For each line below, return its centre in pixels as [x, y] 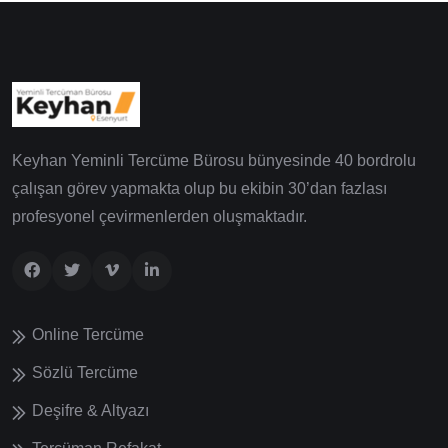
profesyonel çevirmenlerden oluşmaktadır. [159, 216]
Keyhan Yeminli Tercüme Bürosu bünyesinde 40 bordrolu [214, 160]
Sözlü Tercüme [85, 372]
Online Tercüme [88, 334]
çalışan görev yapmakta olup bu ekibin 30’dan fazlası [199, 188]
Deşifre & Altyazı [90, 410]
